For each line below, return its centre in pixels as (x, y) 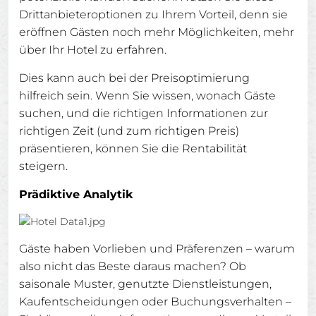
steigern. (43, 166)
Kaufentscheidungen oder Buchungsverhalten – (155, 302)
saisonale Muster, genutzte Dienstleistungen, (145, 284)
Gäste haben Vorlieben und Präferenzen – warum (157, 249)
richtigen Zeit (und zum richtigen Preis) (129, 131)
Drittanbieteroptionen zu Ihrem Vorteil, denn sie (153, 14)
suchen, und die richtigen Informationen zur (144, 113)
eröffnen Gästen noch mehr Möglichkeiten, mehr (157, 32)
